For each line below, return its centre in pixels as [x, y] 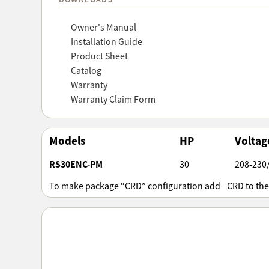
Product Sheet [99, 56]
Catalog [86, 71]
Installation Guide [106, 42]
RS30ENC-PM [76, 164]
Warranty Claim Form [113, 99]
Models [67, 141]
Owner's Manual [103, 27]
